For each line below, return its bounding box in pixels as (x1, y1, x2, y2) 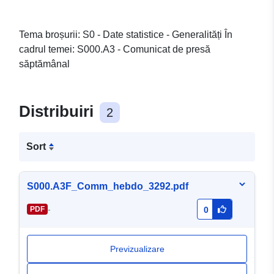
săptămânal (19, 59, 70, 70)
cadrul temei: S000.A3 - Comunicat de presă (19, 44, 210, 55)
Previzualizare (109, 244, 165, 254)
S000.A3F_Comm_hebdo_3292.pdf (27, 181, 188, 192)
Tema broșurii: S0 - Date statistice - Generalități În (19, 29, 232, 40)
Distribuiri (19, 102, 98, 121)
